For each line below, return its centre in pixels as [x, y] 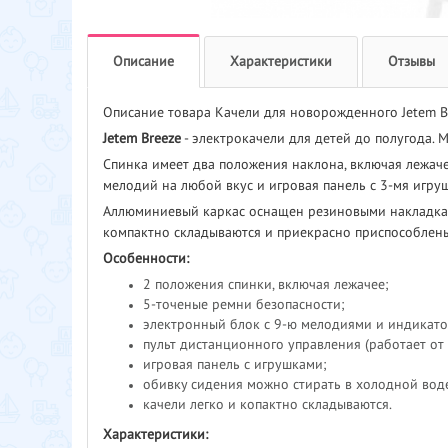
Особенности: [146, 258]
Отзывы [411, 61]
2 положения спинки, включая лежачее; [266, 284]
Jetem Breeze [142, 138]
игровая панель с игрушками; [235, 364]
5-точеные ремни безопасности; [244, 304]
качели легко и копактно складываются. [267, 404]
